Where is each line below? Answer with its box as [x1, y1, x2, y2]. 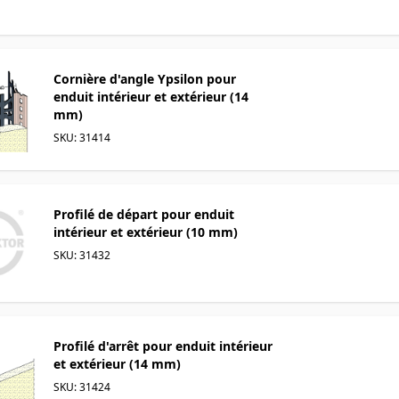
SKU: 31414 [53, 129, 110, 145]
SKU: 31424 [53, 379, 110, 395]
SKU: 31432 [53, 247, 110, 263]
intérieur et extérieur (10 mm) [53, 223, 238, 240]
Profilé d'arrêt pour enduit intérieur [53, 337, 273, 354]
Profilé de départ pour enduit [53, 205, 234, 223]
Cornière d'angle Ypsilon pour [53, 69, 236, 87]
